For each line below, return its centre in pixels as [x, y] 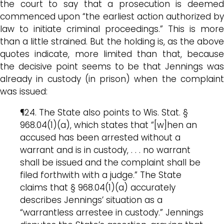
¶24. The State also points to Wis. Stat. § [104, 112]
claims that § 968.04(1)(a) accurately [98, 187]
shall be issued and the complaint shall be [110, 162]
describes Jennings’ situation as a [91, 200]
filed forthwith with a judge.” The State [101, 175]
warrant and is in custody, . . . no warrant [105, 150]
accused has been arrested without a [100, 137]
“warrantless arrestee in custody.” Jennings [112, 212]
